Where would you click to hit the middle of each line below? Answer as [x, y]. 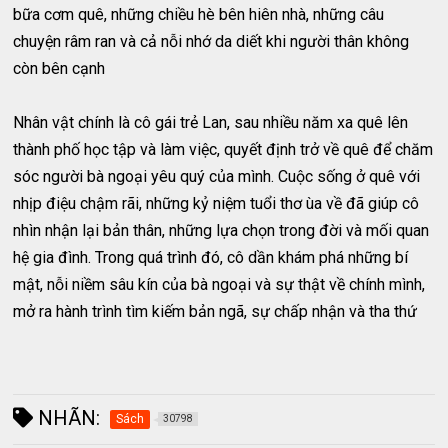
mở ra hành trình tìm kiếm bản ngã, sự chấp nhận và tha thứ [215, 311]
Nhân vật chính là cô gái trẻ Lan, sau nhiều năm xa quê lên [211, 122]
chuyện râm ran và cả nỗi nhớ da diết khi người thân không [211, 41]
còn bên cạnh [59, 68]
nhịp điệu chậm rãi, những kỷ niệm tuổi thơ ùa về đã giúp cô [216, 203]
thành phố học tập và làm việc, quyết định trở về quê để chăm [223, 149]
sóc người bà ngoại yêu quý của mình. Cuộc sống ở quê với [217, 176]
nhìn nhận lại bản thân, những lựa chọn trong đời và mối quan [221, 230]
